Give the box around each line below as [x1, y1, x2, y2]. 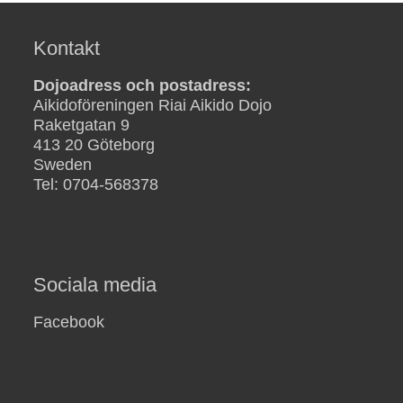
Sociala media [33, 273, 157, 296]
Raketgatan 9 [33, 115, 130, 134]
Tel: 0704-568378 [33, 175, 159, 193]
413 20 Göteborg [33, 135, 156, 154]
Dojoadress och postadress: [33, 76, 252, 94]
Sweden [33, 155, 93, 174]
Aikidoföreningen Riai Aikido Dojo [33, 95, 273, 114]
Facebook [33, 312, 105, 331]
